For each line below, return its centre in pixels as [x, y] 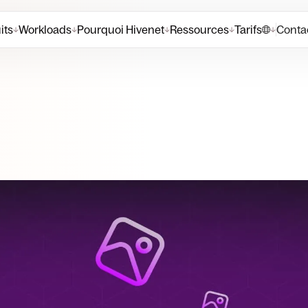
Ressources [199, 30]
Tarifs [248, 30]
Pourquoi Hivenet [120, 30]
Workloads [45, 30]
